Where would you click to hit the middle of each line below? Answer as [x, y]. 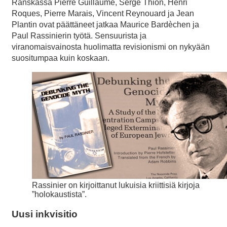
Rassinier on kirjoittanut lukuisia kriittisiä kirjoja [116, 185]
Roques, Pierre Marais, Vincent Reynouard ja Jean [103, 13]
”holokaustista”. [59, 195]
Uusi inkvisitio [45, 214]
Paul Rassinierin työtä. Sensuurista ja [79, 35]
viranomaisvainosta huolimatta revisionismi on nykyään [111, 47]
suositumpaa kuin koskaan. [61, 58]
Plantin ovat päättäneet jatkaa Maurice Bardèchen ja [105, 24]
